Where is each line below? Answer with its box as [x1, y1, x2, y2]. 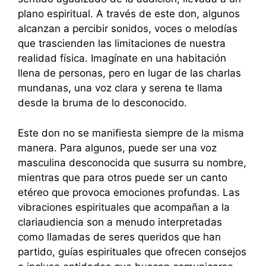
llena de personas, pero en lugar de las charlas [18, 67, 241, 80]
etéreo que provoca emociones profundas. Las [18, 186, 240, 198]
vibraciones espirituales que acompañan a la [18, 201, 230, 213]
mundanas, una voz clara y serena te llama [18, 82, 223, 94]
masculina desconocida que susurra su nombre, [18, 156, 246, 169]
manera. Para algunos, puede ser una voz [18, 141, 217, 154]
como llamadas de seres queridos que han [18, 230, 221, 243]
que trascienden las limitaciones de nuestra [18, 37, 226, 50]
